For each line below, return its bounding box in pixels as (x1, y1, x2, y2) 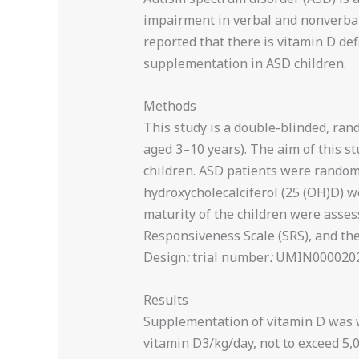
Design (143, 248, 186, 267)
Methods (143, 97, 196, 115)
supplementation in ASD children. (143, 54, 346, 73)
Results (143, 290, 188, 309)
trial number (188, 248, 269, 267)
